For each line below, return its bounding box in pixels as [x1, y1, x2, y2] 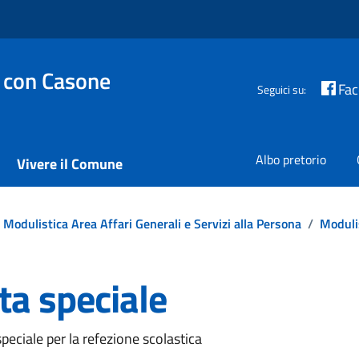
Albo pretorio [256, 150, 326, 169]
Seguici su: [257, 80, 307, 98]
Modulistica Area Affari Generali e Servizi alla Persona [3, 214, 301, 233]
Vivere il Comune [17, 153, 123, 175]
